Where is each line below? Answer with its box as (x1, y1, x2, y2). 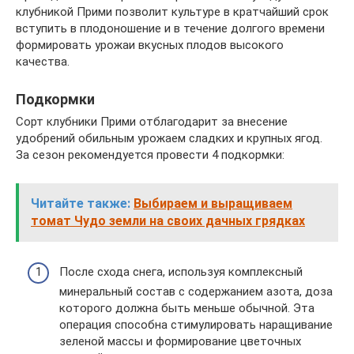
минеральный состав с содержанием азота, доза (59, 284, 333, 299)
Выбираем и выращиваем (134, 196, 292, 211)
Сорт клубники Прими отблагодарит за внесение (16, 115, 288, 129)
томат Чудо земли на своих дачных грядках (31, 213, 305, 228)
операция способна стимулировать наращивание (59, 317, 333, 332)
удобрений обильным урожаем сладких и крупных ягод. (16, 131, 322, 145)
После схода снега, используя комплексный (59, 264, 303, 279)
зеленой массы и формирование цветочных (59, 333, 301, 348)
